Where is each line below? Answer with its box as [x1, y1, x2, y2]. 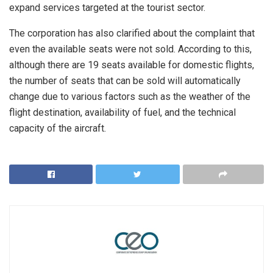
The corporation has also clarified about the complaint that [9, 27, 255, 40]
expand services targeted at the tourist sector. [9, 2, 205, 14]
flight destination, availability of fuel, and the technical [9, 107, 236, 119]
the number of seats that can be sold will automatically [9, 75, 241, 87]
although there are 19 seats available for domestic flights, [9, 59, 254, 71]
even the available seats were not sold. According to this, [9, 43, 252, 55]
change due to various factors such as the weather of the [9, 91, 250, 103]
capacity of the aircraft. [9, 122, 106, 135]
